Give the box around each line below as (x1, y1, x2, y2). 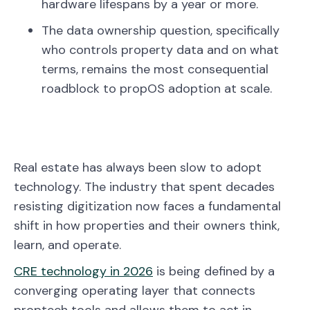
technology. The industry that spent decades (14, 178, 275, 195)
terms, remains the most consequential (42, 60, 268, 77)
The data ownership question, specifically (42, 21, 280, 39)
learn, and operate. (14, 236, 121, 253)
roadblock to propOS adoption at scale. (42, 80, 272, 97)
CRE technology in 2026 (14, 262, 153, 280)
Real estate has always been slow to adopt (14, 158, 262, 176)
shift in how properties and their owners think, (14, 217, 280, 234)
